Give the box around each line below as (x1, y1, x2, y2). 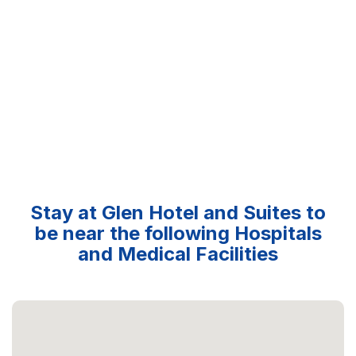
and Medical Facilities (78, 242, 278, 265)
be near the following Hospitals (34, 221, 322, 245)
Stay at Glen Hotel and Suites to (30, 200, 326, 224)
